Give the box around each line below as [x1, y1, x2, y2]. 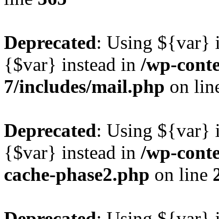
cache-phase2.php [4, 164, 150, 185]
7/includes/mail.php [4, 76, 165, 97]
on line [150, 164, 213, 185]
